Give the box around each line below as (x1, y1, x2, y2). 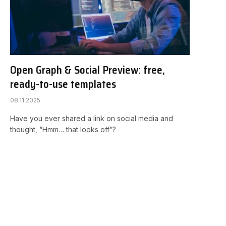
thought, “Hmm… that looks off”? (10, 125, 116, 134)
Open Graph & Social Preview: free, (10, 62, 165, 79)
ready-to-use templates (10, 76, 116, 93)
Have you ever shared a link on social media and (10, 114, 173, 123)
